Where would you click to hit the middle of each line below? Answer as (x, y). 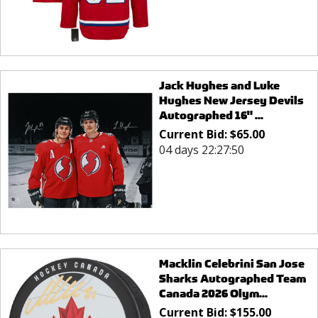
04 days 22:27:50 (201, 149)
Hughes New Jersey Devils (231, 100)
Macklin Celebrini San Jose (231, 264)
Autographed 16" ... (211, 115)
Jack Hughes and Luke (219, 85)
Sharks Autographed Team (232, 279)
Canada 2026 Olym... (213, 294)
